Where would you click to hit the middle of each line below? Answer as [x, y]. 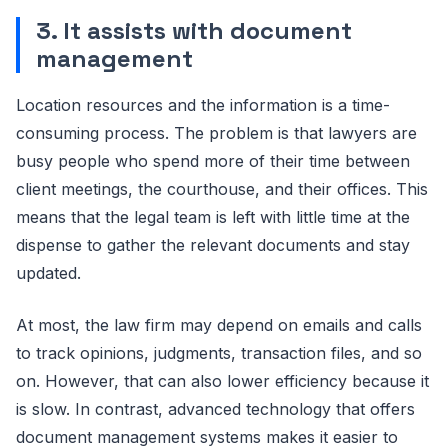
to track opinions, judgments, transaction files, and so [219, 353]
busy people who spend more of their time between [213, 161]
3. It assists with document [194, 31]
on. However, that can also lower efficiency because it [222, 381]
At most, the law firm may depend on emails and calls [219, 325]
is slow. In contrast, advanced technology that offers [215, 409]
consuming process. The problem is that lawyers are [216, 133]
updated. [48, 273]
